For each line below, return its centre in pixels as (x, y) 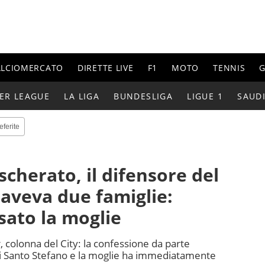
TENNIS (229, 67)
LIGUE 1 (205, 96)
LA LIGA (82, 96)
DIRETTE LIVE (106, 67)
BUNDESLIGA (143, 96)
